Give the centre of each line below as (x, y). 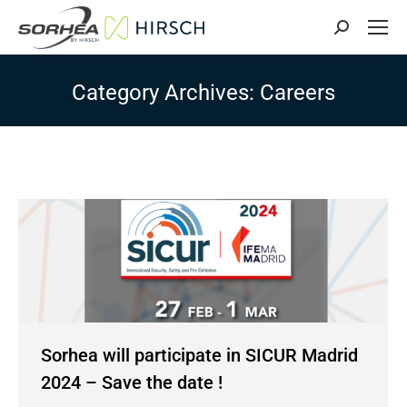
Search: (357, 32)
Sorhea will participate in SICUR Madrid (199, 355)
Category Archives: (166, 93)
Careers (298, 93)
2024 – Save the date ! (132, 382)
